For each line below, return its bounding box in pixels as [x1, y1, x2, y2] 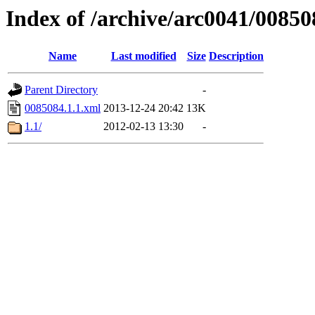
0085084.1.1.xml [25, 102, 101, 115]
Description [209, 50, 264, 63]
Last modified [110, 50, 176, 63]
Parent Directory [25, 84, 98, 96]
